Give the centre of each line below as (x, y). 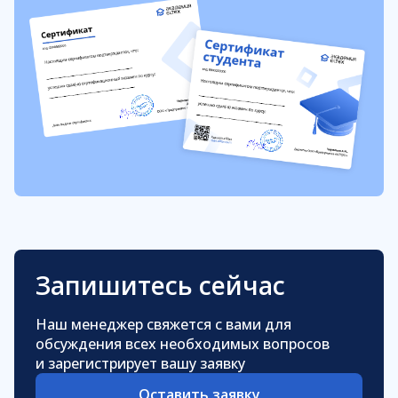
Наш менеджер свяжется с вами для (163, 324)
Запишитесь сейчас (160, 285)
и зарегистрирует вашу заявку (140, 363)
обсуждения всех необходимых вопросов (183, 343)
